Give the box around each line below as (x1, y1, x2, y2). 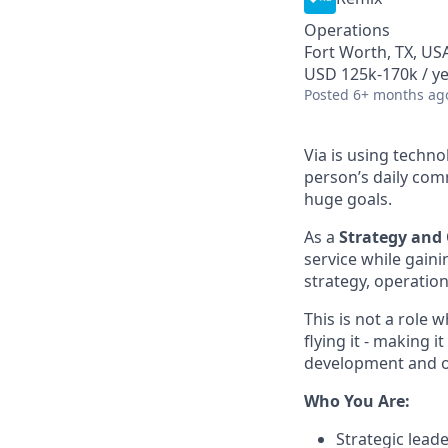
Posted (304, 85, 349, 104)
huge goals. (304, 188, 392, 210)
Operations (304, 19, 390, 41)
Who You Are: (304, 390, 410, 412)
